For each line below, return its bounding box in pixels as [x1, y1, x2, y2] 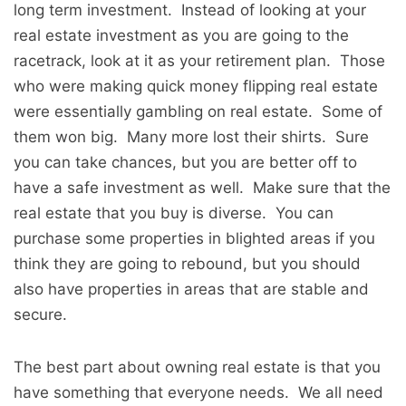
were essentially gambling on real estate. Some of [14, 102, 382, 121]
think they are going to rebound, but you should [14, 255, 361, 274]
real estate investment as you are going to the [14, 26, 349, 45]
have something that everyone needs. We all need [14, 383, 383, 402]
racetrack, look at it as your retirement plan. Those [14, 52, 385, 71]
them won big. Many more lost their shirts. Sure [14, 128, 369, 147]
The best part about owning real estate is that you [14, 358, 381, 377]
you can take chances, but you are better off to [14, 153, 357, 172]
